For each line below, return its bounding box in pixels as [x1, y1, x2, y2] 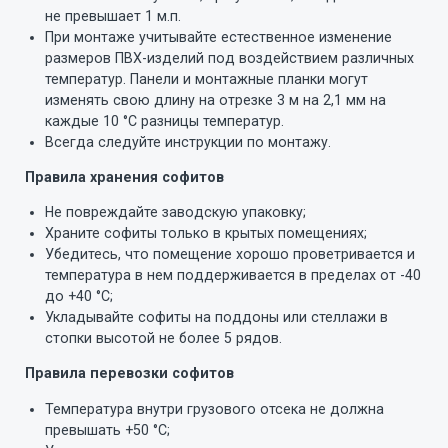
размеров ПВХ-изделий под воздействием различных [45, 49, 414, 66]
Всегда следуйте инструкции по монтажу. [45, 133, 331, 150]
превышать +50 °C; [45, 421, 170, 438]
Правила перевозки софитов [25, 365, 234, 382]
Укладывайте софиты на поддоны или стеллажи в [45, 309, 388, 326]
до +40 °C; [45, 288, 113, 305]
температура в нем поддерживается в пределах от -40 [45, 267, 421, 284]
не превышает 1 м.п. [45, 7, 181, 24]
